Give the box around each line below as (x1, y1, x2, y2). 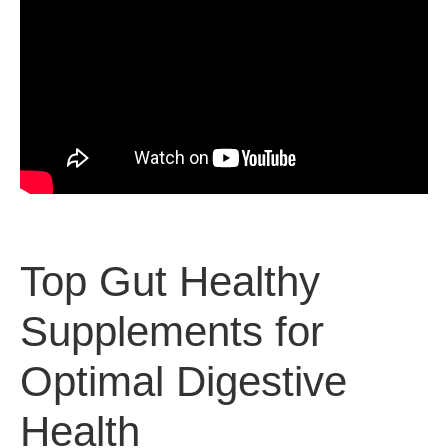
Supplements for (20, 308, 324, 355)
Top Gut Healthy (20, 258, 320, 305)
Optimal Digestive (20, 358, 347, 405)
